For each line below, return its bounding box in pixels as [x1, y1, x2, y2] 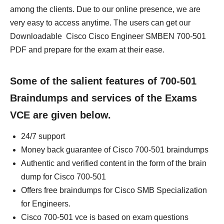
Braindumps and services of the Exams [10, 92, 197, 103]
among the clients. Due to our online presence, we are [10, 5, 200, 13]
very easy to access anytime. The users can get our [10, 18, 190, 27]
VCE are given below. [10, 109, 111, 120]
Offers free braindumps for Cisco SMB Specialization [21, 186, 207, 194]
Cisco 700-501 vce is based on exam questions [21, 213, 188, 221]
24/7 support [21, 132, 65, 140]
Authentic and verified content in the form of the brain [21, 159, 206, 167]
